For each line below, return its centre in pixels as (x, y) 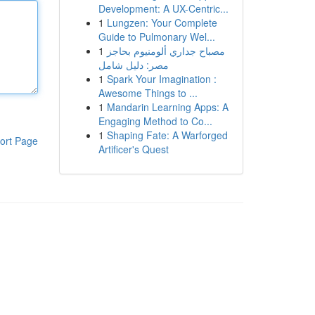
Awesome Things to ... (148, 93)
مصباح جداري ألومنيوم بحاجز (166, 51)
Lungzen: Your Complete (162, 22)
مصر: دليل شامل (133, 65)
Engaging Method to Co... (155, 121)
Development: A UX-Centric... (163, 8)
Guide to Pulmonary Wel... (156, 37)
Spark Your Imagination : (161, 79)
